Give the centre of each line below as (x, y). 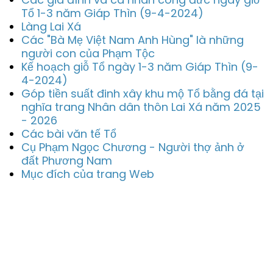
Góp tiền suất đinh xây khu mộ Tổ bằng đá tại (143, 94)
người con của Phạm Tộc (88, 53)
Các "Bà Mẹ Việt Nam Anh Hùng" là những (133, 40)
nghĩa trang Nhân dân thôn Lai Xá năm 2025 (141, 107)
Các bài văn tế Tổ (69, 134)
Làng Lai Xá (51, 27)
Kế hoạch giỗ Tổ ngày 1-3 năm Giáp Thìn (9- (140, 67)
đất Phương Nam (67, 161)
